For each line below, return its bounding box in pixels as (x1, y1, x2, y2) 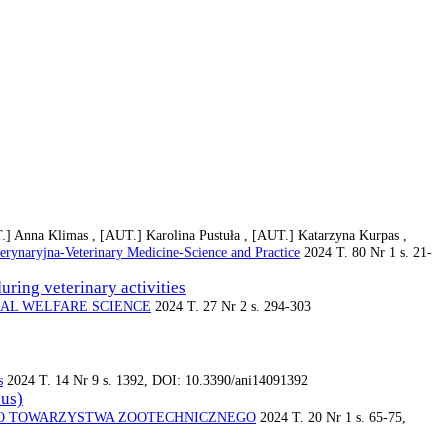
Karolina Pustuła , (146, 227, 252, 244)
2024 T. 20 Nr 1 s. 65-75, (256, 409, 406, 426)
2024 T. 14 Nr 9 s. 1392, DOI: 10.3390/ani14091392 (3, 372, 308, 389)
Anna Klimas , (14, 227, 100, 244)
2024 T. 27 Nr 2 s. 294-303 (151, 298, 311, 315)
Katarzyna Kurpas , (298, 227, 407, 244)
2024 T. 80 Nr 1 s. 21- (300, 244, 432, 261)
